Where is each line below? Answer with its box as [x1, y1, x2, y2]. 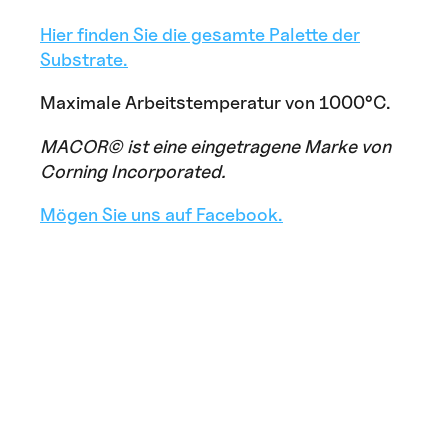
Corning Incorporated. [40, 159, 226, 182]
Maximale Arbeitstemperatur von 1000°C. [40, 91, 391, 114]
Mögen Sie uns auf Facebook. [40, 203, 283, 226]
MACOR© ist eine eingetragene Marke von [40, 134, 391, 157]
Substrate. [40, 48, 128, 71]
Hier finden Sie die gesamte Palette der [40, 23, 360, 46]
